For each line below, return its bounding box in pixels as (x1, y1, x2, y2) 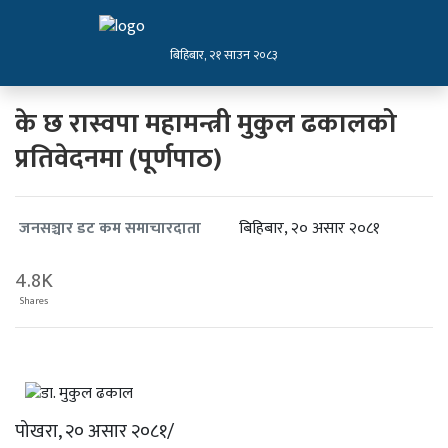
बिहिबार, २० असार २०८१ (239, 215, 380, 242)
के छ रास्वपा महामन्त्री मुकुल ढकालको (15, 101, 397, 146)
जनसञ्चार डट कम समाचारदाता (19, 215, 201, 243)
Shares (20, 293, 48, 309)
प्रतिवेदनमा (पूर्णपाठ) (15, 136, 222, 181)
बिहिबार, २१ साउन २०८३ (170, 44, 278, 67)
